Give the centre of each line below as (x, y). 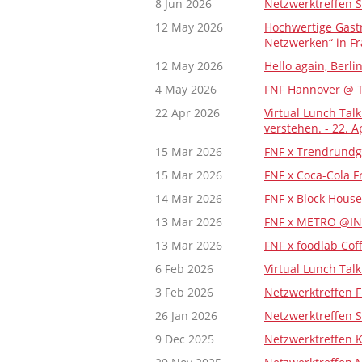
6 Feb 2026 (184, 269)
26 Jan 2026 (186, 316)
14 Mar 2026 (189, 198)
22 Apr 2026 (187, 113)
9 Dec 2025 (185, 339)
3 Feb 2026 (184, 292)
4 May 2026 (186, 89)
